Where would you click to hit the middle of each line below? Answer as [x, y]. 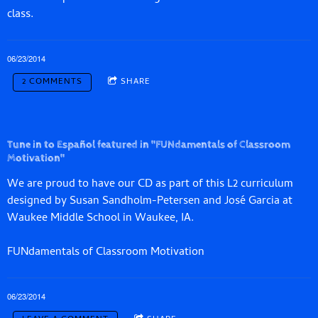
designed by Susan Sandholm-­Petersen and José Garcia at [150, 202]
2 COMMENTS [52, 83]
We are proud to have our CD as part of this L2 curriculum [150, 185]
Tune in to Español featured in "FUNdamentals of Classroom [149, 145]
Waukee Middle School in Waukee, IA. [100, 219]
